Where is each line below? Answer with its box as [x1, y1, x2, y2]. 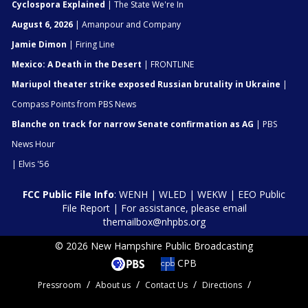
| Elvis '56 [12, 157, 49, 170]
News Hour [12, 137, 55, 150]
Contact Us [145, 278, 188, 291]
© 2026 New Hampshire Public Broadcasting [55, 239, 253, 252]
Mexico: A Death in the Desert [12, 58, 142, 70]
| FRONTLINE [142, 58, 194, 70]
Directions [202, 278, 242, 291]
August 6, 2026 [12, 18, 73, 30]
